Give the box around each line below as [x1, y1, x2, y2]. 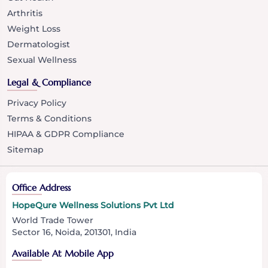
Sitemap [7, 144, 44, 155]
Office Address [12, 181, 71, 193]
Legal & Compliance [7, 76, 91, 88]
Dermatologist [7, 38, 70, 50]
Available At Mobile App [12, 247, 114, 259]
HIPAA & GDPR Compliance [7, 128, 124, 139]
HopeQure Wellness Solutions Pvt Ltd [12, 199, 174, 211]
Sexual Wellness [7, 54, 77, 65]
